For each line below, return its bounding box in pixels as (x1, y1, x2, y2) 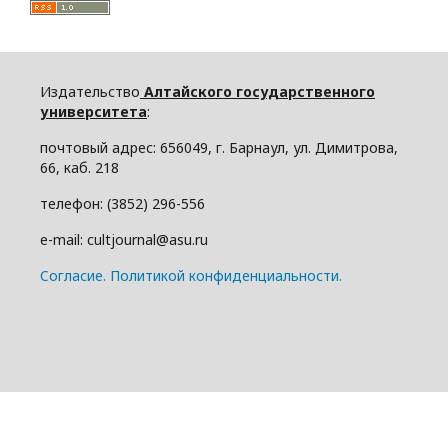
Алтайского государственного (140, 81, 375, 101)
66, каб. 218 (40, 157, 119, 177)
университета (40, 101, 147, 121)
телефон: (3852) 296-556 (40, 193, 205, 213)
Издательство (40, 81, 140, 101)
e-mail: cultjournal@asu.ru (40, 229, 208, 249)
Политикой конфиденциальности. (110, 265, 342, 285)
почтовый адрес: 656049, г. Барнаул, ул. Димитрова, (40, 137, 398, 157)
